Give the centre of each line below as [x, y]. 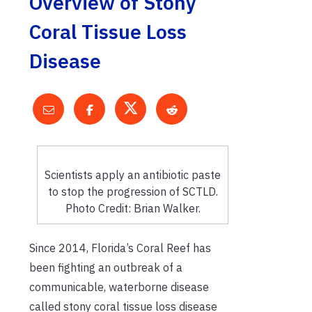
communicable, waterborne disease [119, 287]
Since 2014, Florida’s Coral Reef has [120, 248]
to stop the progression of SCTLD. [133, 191]
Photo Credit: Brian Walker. [133, 208]
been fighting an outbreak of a [106, 267]
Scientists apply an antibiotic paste [133, 174]
